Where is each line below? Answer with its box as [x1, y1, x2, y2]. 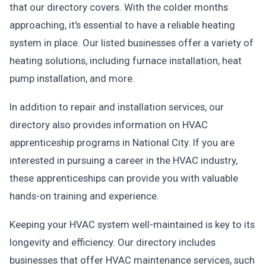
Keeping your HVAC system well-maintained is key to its [9, 218, 255, 230]
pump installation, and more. [9, 72, 135, 84]
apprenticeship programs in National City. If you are [9, 137, 235, 148]
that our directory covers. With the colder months [9, 1, 228, 13]
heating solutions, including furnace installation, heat [9, 55, 242, 66]
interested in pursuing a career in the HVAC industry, [9, 154, 237, 166]
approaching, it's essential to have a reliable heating [9, 19, 235, 31]
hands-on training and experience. [9, 190, 159, 202]
